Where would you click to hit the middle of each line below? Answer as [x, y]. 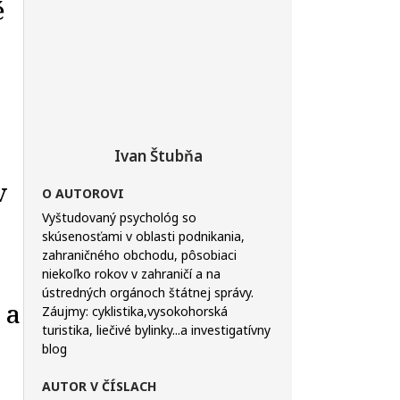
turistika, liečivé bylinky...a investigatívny [156, 330]
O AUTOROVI [83, 193]
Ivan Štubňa [158, 156]
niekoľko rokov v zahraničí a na [131, 274]
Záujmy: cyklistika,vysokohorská [135, 311]
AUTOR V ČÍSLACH [99, 386]
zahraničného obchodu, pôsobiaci [139, 255]
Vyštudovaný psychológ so [119, 217]
